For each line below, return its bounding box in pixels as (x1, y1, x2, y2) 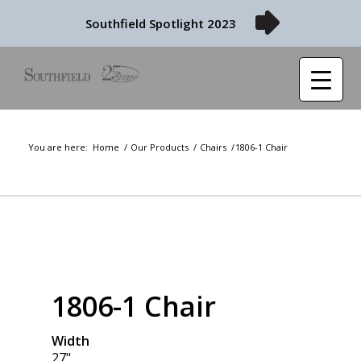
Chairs (199, 140, 226, 153)
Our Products (130, 140, 189, 153)
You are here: (27, 140, 88, 153)
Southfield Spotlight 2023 (85, 15, 236, 31)
